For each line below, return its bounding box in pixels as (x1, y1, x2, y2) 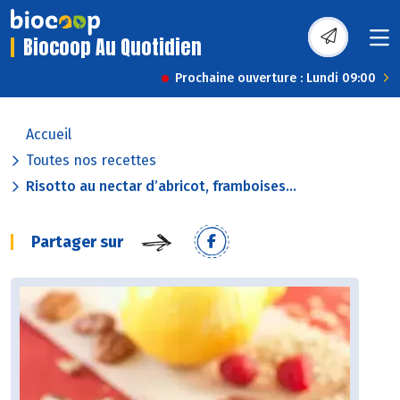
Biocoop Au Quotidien (23, 32, 202, 62)
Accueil (26, 126, 71, 144)
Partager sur (31, 232, 123, 253)
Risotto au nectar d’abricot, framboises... (26, 178, 296, 196)
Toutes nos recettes (26, 152, 156, 170)
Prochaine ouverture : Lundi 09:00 (175, 71, 376, 87)
